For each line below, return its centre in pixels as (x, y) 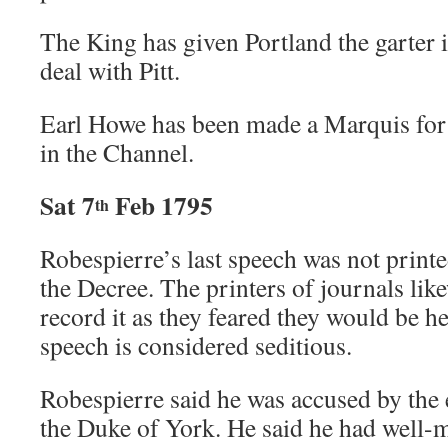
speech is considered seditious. (196, 345)
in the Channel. (117, 152)
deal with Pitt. (110, 70)
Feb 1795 (164, 205)
